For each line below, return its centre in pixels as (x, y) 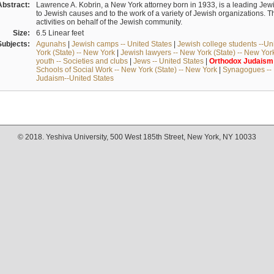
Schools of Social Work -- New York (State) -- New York (126, 69)
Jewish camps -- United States (121, 44)
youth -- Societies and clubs (82, 61)
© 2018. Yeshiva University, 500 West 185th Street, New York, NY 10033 (137, 137)
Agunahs (51, 44)
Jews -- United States (168, 61)
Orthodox (225, 61)
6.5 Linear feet (60, 33)
